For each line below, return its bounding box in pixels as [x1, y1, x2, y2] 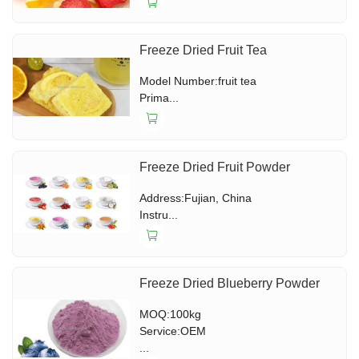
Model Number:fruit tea [139, 74, 257, 87]
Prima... [139, 91, 179, 104]
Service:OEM [139, 325, 207, 338]
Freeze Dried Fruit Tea [139, 42, 268, 57]
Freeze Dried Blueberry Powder [139, 276, 321, 291]
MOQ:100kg [139, 308, 202, 321]
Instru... [139, 208, 179, 221]
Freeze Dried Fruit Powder [139, 159, 291, 174]
